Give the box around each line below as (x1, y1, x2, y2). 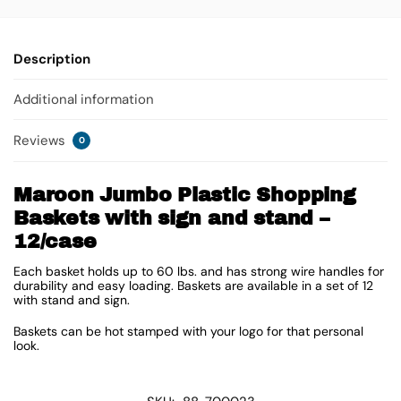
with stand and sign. (13, 291, 130, 308)
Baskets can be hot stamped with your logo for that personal (13, 323, 363, 340)
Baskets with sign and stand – (13, 207, 329, 229)
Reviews (13, 131, 69, 149)
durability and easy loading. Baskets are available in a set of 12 (13, 277, 373, 294)
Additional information (13, 90, 154, 109)
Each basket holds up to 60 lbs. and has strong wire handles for (13, 262, 384, 279)
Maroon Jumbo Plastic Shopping (13, 183, 356, 206)
